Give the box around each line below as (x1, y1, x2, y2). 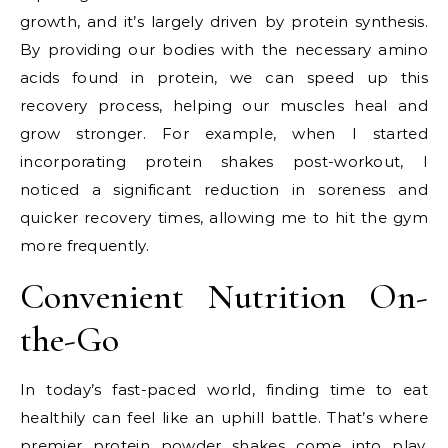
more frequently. (20, 235, 149, 255)
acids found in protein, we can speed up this (20, 67, 428, 87)
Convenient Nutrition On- (20, 274, 428, 318)
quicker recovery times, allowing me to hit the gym (20, 207, 428, 227)
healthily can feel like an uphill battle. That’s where (20, 407, 428, 427)
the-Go (20, 317, 119, 361)
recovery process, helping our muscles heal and (20, 95, 428, 115)
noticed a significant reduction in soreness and (20, 179, 428, 199)
